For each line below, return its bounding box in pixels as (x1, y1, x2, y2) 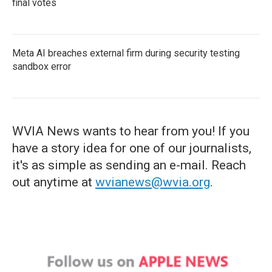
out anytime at (12, 175, 95, 189)
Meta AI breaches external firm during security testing (12, 47, 240, 59)
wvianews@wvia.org (95, 175, 210, 189)
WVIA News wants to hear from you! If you (12, 124, 250, 138)
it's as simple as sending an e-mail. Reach (12, 158, 246, 172)
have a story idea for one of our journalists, (12, 141, 251, 155)
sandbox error (12, 61, 71, 72)
